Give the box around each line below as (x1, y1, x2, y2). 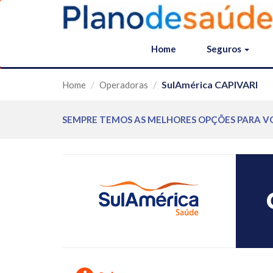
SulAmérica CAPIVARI (161, 79, 258, 90)
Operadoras (99, 79, 148, 90)
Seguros (207, 43, 243, 54)
